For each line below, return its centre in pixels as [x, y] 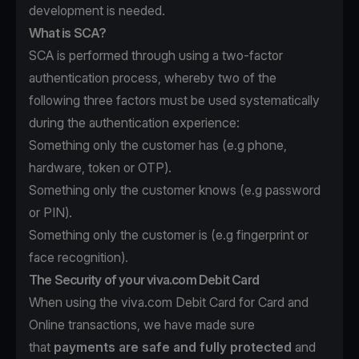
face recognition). [79, 258]
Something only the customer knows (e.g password [175, 190]
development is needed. [97, 11]
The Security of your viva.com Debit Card [144, 280]
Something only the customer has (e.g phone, [158, 145]
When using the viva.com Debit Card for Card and [169, 303]
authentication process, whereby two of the [153, 78]
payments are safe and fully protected [174, 347]
